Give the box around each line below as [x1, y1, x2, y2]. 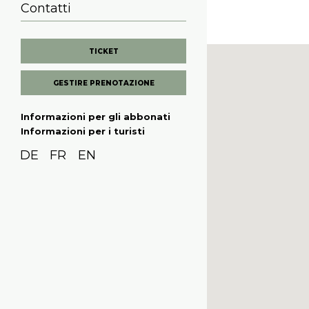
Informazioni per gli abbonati [21, 111, 170, 122]
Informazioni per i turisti [21, 126, 145, 137]
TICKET [88, 47, 119, 56]
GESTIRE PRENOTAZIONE [52, 79, 154, 88]
